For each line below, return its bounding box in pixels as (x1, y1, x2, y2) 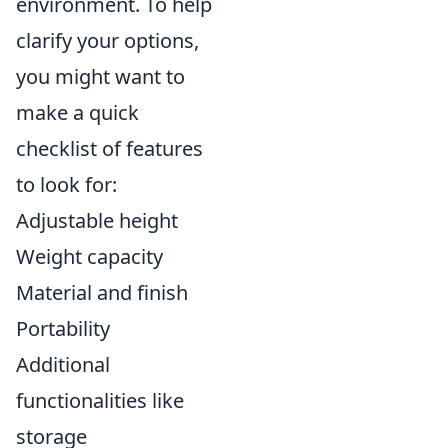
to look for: (16, 170, 117, 198)
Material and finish (16, 278, 188, 306)
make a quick (16, 98, 139, 126)
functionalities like (16, 386, 184, 414)
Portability (16, 314, 110, 342)
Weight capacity (16, 242, 163, 270)
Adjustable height (16, 206, 178, 234)
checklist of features (16, 134, 203, 162)
